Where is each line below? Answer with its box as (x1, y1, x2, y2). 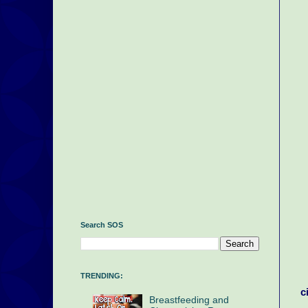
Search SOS (80, 221, 123, 230)
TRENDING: (80, 272, 123, 280)
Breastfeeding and (149, 294, 230, 306)
